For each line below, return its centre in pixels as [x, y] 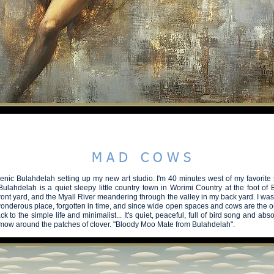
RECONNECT [249, 67]
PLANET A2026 [181, 67]
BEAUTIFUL [31, 67]
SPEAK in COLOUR [103, 67]
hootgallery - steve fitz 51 [136, 42]
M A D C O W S [141, 159]
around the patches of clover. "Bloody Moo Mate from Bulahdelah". [125, 225]
